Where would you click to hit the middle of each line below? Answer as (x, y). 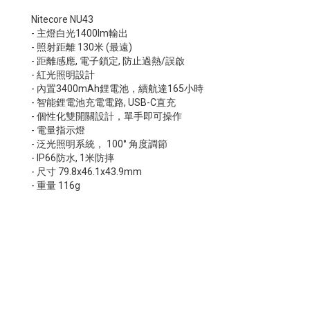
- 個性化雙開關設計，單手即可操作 (107, 116)
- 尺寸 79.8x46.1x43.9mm (86, 171)
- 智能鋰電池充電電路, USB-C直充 (103, 102)
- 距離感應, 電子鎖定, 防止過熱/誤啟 (108, 61)
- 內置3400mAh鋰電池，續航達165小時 (117, 88)
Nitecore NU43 (62, 19)
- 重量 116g (56, 185)
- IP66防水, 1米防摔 (73, 157)
